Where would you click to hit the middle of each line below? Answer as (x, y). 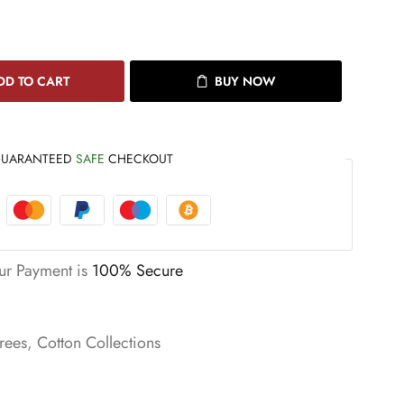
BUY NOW (245, 81)
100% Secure (137, 271)
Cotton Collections (99, 343)
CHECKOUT (139, 159)
